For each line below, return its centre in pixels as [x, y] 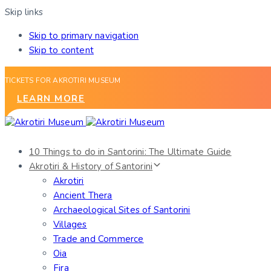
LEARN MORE [51, 99]
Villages [70, 224]
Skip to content [61, 50]
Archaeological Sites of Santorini [122, 210]
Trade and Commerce [99, 239]
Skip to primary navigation [84, 36]
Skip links [24, 12]
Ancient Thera [83, 195]
